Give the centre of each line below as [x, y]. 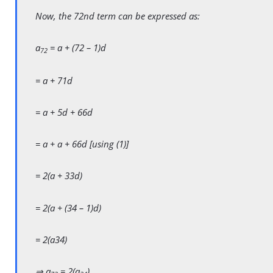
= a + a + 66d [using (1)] [82, 144]
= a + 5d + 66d [64, 112]
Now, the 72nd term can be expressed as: [118, 16]
